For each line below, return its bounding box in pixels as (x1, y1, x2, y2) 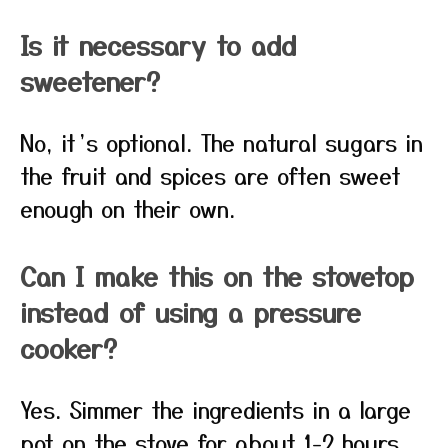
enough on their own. (20, 192, 235, 224)
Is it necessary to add (20, 26, 297, 63)
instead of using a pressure (20, 293, 361, 330)
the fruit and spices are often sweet (20, 159, 401, 191)
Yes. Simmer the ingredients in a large (20, 393, 411, 425)
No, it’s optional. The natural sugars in (20, 126, 423, 158)
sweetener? (20, 62, 160, 99)
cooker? (20, 329, 117, 366)
